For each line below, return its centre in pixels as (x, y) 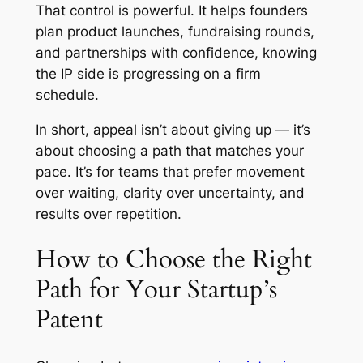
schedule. (67, 94)
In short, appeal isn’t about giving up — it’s (173, 129)
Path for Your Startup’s (156, 290)
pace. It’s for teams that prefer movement (170, 171)
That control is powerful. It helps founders (171, 10)
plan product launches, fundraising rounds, (175, 31)
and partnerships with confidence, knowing (176, 52)
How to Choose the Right (173, 260)
